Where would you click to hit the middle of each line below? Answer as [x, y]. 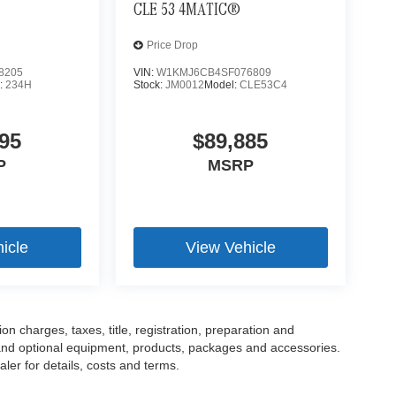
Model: [221, 85]
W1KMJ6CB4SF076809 [213, 72]
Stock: [149, 85]
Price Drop [172, 46]
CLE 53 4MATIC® [187, 11]
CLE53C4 [263, 85]
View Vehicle [230, 248]
